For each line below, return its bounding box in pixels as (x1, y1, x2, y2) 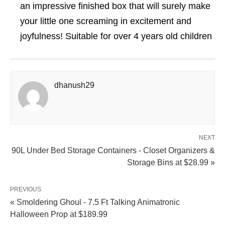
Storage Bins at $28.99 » (127, 158, 215, 167)
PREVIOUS (10, 186, 41, 193)
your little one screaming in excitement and (20, 16, 191, 26)
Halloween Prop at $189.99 (10, 210, 107, 218)
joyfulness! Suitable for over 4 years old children (20, 31, 212, 41)
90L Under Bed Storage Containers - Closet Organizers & (12, 146, 215, 155)
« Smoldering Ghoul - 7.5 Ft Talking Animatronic (10, 198, 180, 206)
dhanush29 (54, 81, 94, 89)
